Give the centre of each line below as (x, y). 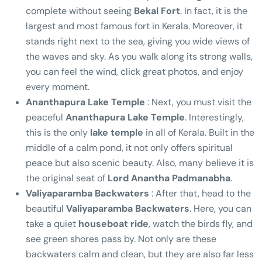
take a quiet (52, 223)
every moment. (58, 87)
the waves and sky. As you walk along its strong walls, (139, 56)
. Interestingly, (214, 117)
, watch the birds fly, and (201, 223)
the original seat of (67, 178)
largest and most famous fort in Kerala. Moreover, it (134, 26)
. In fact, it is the (214, 11)
